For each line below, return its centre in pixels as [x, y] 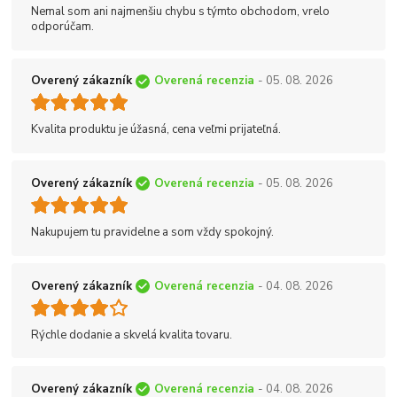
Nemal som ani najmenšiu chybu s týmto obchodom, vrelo [180, 12]
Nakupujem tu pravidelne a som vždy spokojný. [152, 233]
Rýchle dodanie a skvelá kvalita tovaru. [132, 335]
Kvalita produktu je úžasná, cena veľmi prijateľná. [156, 130]
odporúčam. [62, 27]
